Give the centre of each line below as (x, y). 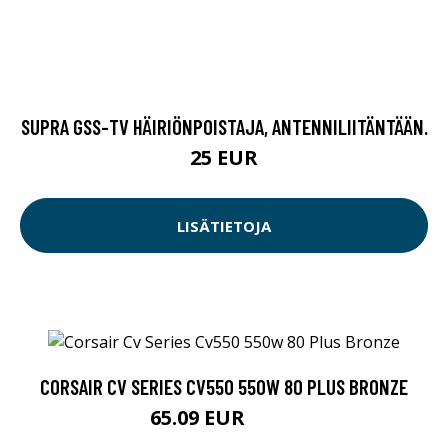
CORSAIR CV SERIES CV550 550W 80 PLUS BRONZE (224, 387)
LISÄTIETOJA (224, 225)
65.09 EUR (199, 418)
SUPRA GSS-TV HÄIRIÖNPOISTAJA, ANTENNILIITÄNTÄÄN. (224, 127)
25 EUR (224, 158)
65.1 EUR (274, 421)
